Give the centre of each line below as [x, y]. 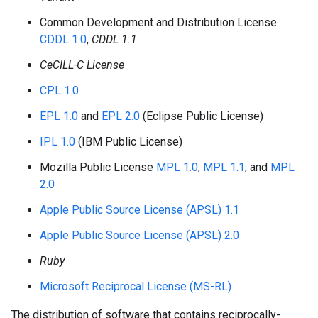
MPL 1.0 [177, 167]
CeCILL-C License [82, 65]
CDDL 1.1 [114, 39]
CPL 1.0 [59, 91]
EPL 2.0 [121, 116]
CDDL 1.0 [63, 39]
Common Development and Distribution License [158, 22]
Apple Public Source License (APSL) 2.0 [139, 235]
